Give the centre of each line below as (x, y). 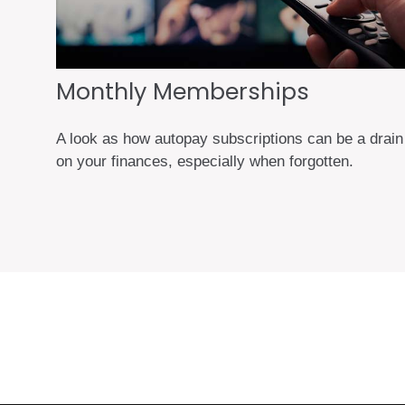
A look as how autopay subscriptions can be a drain (230, 139)
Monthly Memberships (183, 91)
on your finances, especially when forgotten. (205, 162)
